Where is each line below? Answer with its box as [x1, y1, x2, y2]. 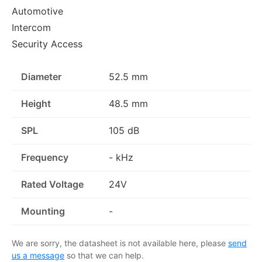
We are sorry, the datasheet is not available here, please [12, 238, 228, 248]
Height [21, 98, 51, 109]
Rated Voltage [21, 178, 84, 190]
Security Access [12, 38, 82, 50]
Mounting [21, 205, 65, 217]
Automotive [12, 5, 63, 17]
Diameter [21, 71, 61, 82]
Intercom [12, 22, 51, 33]
